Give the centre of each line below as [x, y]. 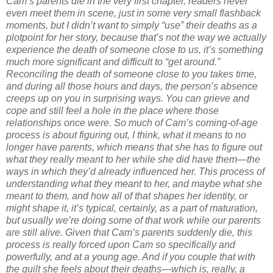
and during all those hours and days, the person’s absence [132, 86]
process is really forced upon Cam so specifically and [121, 244]
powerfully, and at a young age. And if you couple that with [131, 257]
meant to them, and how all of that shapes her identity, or [127, 196]
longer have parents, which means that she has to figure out [134, 147]
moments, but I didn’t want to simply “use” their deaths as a [132, 25]
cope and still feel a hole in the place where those [112, 110]
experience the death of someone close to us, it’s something [135, 49]
